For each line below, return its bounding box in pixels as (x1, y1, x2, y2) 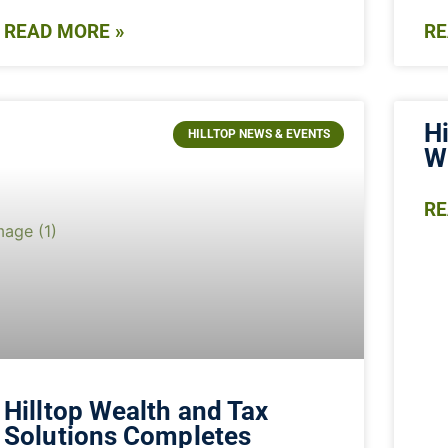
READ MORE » (4, 20, 126, 44)
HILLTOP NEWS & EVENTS (187, 127, 330, 142)
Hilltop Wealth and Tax (4, 395, 269, 426)
